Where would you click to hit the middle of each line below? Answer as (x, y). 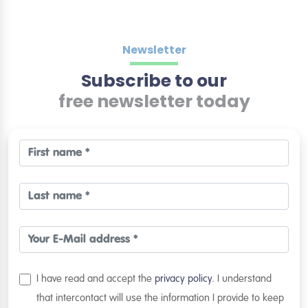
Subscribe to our (154, 81)
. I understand (242, 279)
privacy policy (184, 279)
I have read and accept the (96, 279)
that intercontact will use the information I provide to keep (161, 298)
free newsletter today (154, 101)
